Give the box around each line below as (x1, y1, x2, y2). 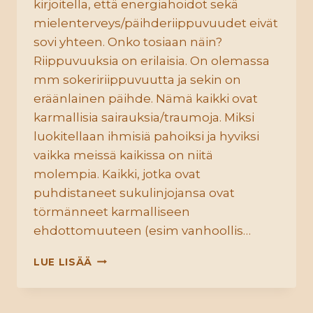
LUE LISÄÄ (34, 256, 93, 268)
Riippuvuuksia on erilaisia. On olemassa (34, 53, 270, 68)
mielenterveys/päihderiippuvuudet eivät (34, 15, 278, 30)
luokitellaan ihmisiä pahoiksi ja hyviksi (34, 129, 259, 143)
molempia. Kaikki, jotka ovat (34, 166, 201, 181)
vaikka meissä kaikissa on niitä (34, 147, 213, 162)
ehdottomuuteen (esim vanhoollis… (34, 223, 251, 238)
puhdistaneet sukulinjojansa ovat (34, 185, 235, 200)
